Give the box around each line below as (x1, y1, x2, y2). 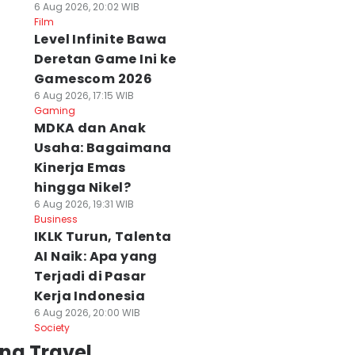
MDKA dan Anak (33, 119, 147, 137)
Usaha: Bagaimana (33, 139, 172, 157)
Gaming (33, 104, 75, 117)
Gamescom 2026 (33, 70, 153, 88)
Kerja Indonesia (33, 287, 145, 305)
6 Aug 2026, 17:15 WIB (33, 89, 134, 102)
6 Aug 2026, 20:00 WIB (33, 306, 140, 319)
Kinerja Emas (33, 158, 126, 177)
